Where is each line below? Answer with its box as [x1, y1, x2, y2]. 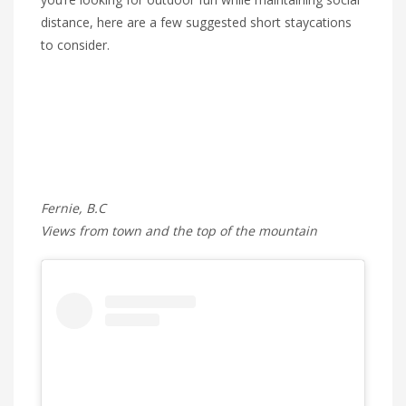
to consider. [41, 36, 110, 54]
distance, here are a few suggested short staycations [41, 14, 352, 32]
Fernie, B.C [41, 199, 106, 217]
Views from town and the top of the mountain [41, 222, 317, 240]
